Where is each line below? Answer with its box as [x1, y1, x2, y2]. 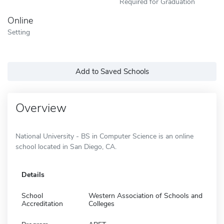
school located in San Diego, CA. [15, 141, 116, 151]
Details [21, 169, 44, 179]
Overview [15, 99, 66, 116]
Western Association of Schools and [88, 190, 202, 200]
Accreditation [21, 198, 63, 208]
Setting [7, 26, 30, 37]
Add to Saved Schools [75, 66, 149, 76]
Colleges [88, 198, 114, 208]
